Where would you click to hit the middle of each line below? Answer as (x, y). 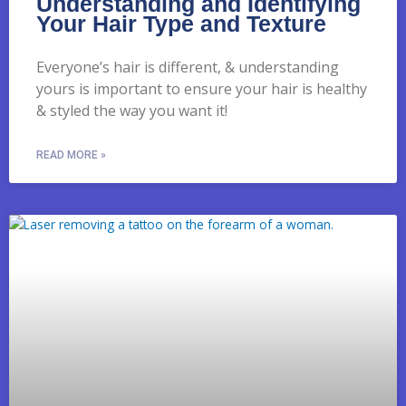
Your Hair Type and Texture (181, 23)
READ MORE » (71, 155)
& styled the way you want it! (132, 110)
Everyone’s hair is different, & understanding (188, 67)
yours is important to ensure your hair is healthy (202, 88)
